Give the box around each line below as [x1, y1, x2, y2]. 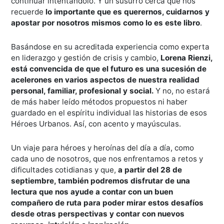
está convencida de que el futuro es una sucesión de [11, 64, 207, 73]
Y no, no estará [155, 86, 210, 95]
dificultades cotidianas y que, [11, 165, 116, 174]
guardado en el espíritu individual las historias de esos [11, 108, 207, 117]
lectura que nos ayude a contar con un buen [11, 187, 173, 196]
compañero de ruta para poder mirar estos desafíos [11, 198, 204, 207]
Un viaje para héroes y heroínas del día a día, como [11, 143, 194, 152]
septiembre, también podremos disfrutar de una [11, 176, 190, 185]
